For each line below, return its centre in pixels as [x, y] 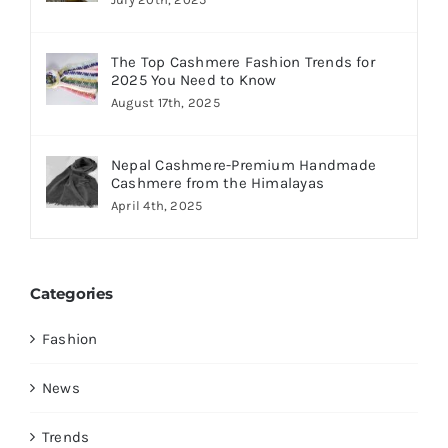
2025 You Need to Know [193, 80]
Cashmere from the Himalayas [217, 183]
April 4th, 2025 [156, 206]
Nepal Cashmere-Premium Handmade [243, 165]
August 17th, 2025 [165, 103]
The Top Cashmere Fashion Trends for [242, 62]
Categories [71, 293]
